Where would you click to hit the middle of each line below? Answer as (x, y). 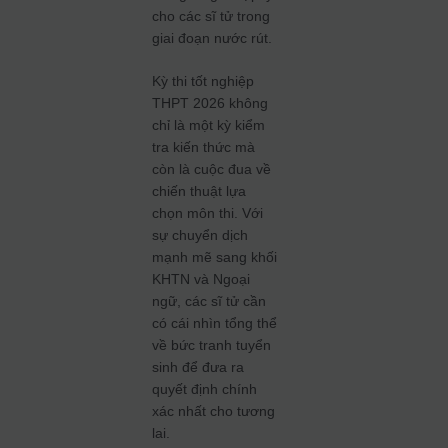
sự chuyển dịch (200, 235)
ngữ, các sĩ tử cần (209, 301)
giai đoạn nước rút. (212, 38)
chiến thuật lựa (199, 191)
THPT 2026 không (210, 103)
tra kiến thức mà (204, 147)
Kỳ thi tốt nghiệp (203, 81)
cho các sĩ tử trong (211, 16)
